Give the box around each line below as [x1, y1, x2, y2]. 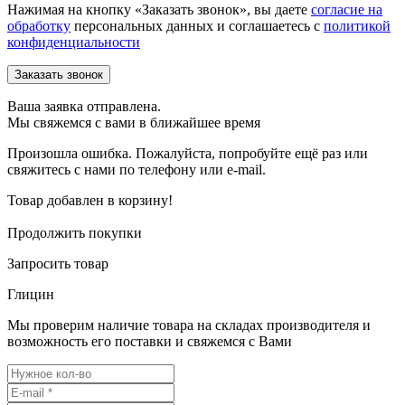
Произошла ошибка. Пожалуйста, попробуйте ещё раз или [7, 145, 368, 161]
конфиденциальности [7, 33, 140, 50]
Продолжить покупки [7, 224, 142, 240]
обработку [7, 17, 71, 33]
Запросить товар [7, 255, 108, 271]
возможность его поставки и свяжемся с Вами [7, 333, 292, 349]
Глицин [7, 286, 54, 302]
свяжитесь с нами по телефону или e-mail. [7, 161, 266, 177]
